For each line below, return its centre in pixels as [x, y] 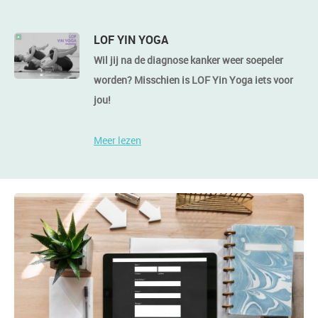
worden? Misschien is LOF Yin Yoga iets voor [193, 79]
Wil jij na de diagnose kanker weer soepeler [188, 60]
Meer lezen [117, 140]
